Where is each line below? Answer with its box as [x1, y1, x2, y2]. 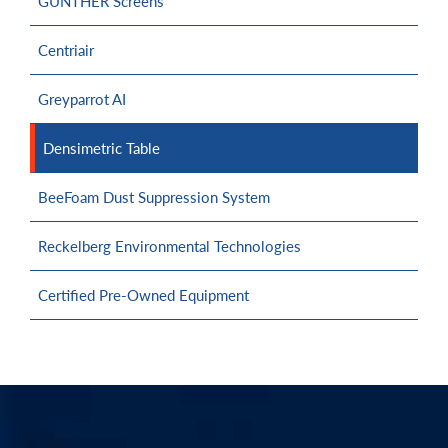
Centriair [38, 41, 94, 60]
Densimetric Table [43, 139, 160, 158]
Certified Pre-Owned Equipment [38, 286, 249, 305]
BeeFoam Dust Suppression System [38, 188, 270, 207]
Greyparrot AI [38, 90, 126, 109]
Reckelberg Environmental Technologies [38, 237, 301, 256]
